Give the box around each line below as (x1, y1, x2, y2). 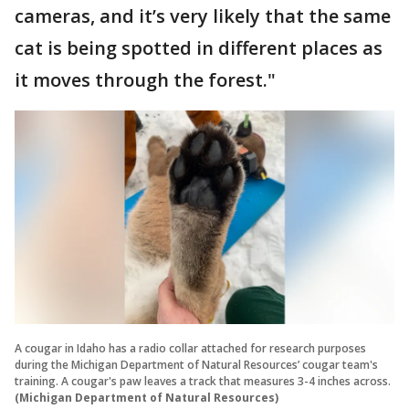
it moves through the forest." (15, 67, 276, 92)
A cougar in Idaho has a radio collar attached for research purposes (15, 340, 366, 356)
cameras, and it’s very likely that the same (15, 3, 391, 28)
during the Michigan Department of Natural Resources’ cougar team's (15, 356, 378, 372)
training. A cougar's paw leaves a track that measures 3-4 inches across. (15, 372, 391, 389)
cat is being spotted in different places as (15, 35, 383, 60)
